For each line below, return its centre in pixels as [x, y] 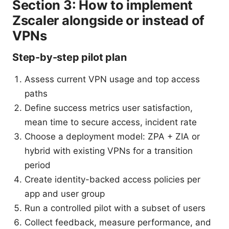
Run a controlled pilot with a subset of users [115, 208]
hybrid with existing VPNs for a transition [109, 151]
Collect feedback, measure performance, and [118, 222]
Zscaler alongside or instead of [109, 20]
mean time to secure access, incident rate [111, 122]
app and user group [65, 193]
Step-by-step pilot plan [70, 57]
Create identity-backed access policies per [112, 179]
